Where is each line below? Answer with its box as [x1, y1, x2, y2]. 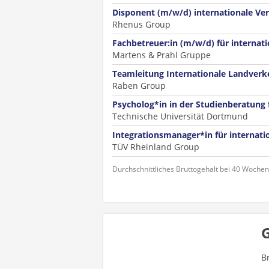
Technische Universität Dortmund [112, 110, 248, 122]
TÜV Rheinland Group [112, 141, 199, 153]
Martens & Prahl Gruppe [112, 49, 211, 61]
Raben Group [112, 80, 166, 91]
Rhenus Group [112, 19, 171, 30]
